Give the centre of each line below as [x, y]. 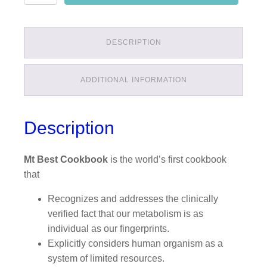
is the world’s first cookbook [167, 159]
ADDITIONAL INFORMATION [133, 80]
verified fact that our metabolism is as [125, 214]
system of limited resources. [106, 258]
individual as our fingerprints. [108, 229]
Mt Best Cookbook [66, 159]
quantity [36, 11]
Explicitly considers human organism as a [135, 243]
